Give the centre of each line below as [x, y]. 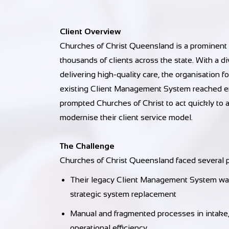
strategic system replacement [123, 194]
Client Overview [90, 31]
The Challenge [87, 146]
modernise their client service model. [126, 117]
